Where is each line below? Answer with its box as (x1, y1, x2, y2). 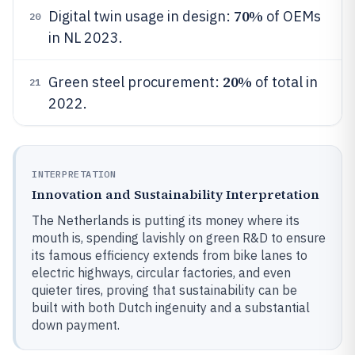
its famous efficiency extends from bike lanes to (32, 247, 307, 263)
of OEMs (262, 7, 321, 25)
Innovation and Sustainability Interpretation (32, 185, 319, 203)
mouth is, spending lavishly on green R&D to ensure (32, 230, 326, 246)
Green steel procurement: (48, 73, 223, 91)
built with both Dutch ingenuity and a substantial (32, 300, 310, 315)
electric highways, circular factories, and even (32, 265, 291, 281)
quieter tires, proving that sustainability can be (32, 282, 297, 298)
